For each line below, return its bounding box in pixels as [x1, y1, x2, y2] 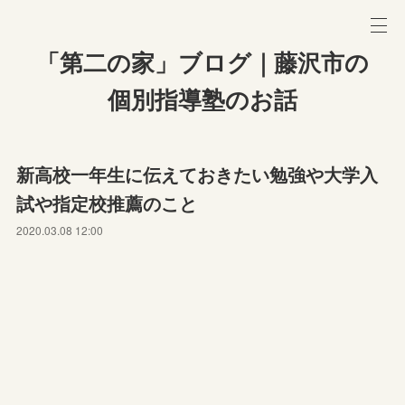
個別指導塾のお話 [108, 87, 297, 114]
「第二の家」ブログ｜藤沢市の [36, 50, 369, 77]
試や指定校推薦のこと [16, 190, 198, 216]
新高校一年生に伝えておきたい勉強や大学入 [16, 161, 379, 187]
